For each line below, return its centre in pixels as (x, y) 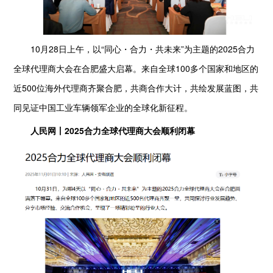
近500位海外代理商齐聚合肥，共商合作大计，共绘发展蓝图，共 (136, 87)
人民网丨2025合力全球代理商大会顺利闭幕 (105, 131)
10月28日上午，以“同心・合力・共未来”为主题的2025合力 (134, 48)
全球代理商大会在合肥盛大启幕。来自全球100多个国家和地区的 (136, 68)
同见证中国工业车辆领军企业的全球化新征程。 (103, 107)
